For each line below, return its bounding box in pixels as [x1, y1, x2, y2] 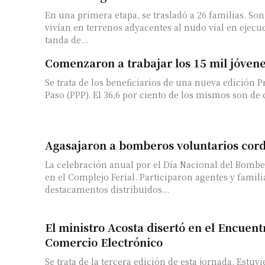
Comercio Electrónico [45, 234, 163, 250]
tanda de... [45, 33, 88, 46]
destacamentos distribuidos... [45, 183, 169, 196]
